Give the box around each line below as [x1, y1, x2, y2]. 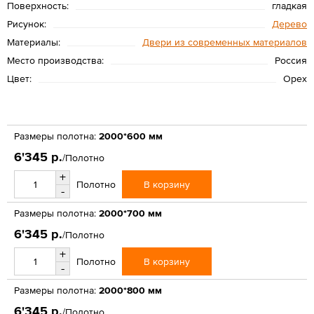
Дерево [272, 18, 307, 29]
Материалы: [7, 36, 60, 48]
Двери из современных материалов [142, 36, 307, 48]
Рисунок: [7, 18, 46, 29]
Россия [275, 54, 307, 66]
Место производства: [7, 54, 104, 66]
